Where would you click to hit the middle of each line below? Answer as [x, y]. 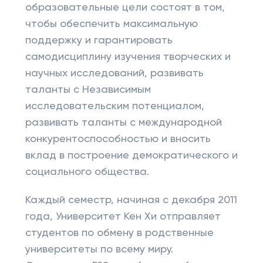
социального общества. [87, 172]
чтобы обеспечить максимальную [111, 24]
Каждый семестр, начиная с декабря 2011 [131, 200]
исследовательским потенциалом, [114, 106]
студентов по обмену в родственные [119, 233]
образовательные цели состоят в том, [125, 8]
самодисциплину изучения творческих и [128, 57]
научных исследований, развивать [114, 73]
